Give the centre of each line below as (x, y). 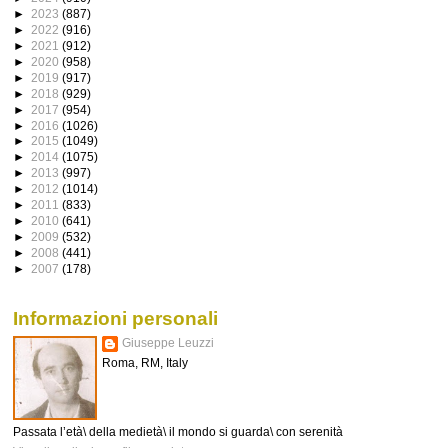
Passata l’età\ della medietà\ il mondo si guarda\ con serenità (178, 432)
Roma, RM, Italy (145, 363)
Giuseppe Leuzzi (168, 343)
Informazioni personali (115, 318)
